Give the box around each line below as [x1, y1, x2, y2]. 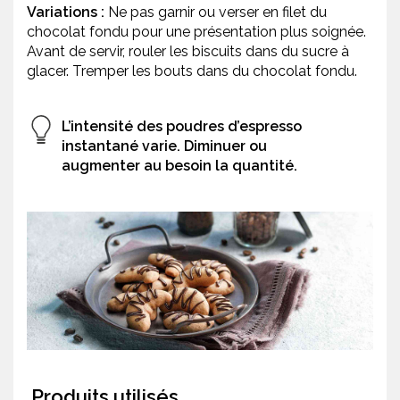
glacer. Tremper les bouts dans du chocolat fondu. [27, 62, 364, 80]
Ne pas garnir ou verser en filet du [104, 4, 327, 21]
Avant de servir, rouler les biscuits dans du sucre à [27, 43, 349, 61]
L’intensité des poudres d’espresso [62, 118, 302, 136]
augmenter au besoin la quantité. [62, 157, 297, 175]
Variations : [27, 4, 104, 21]
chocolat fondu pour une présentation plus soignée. [27, 23, 366, 41]
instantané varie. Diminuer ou [62, 137, 267, 155]
